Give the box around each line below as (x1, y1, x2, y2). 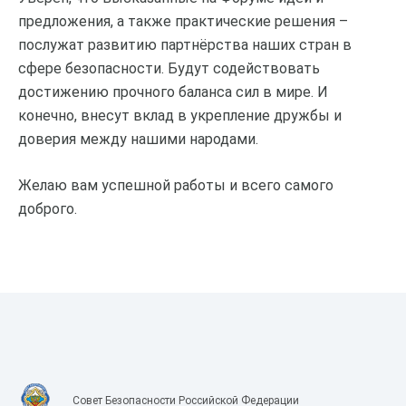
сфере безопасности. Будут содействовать (18, 59, 320, 77)
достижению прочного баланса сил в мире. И (18, 82, 328, 101)
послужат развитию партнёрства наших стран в (18, 35, 352, 53)
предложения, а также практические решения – (18, 12, 348, 30)
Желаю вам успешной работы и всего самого (18, 176, 333, 194)
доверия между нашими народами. (18, 130, 258, 148)
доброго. (18, 199, 77, 217)
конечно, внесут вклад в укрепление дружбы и (18, 106, 342, 124)
